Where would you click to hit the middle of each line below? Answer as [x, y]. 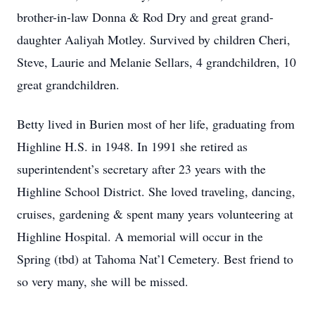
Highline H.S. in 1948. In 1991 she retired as [132, 146]
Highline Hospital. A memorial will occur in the [140, 236]
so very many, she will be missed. [103, 281]
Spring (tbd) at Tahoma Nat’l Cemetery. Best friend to [155, 259]
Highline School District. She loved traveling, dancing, [156, 191]
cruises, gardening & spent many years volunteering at [155, 214]
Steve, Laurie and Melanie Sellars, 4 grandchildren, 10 [156, 62]
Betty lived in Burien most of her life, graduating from [156, 124]
